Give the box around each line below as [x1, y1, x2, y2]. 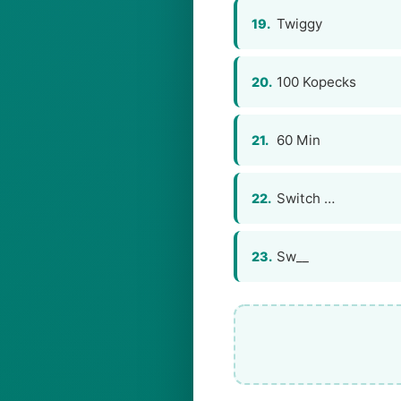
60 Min [277, 132, 320, 149]
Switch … [277, 190, 335, 207]
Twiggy [277, 15, 322, 32]
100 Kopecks [277, 73, 356, 90]
